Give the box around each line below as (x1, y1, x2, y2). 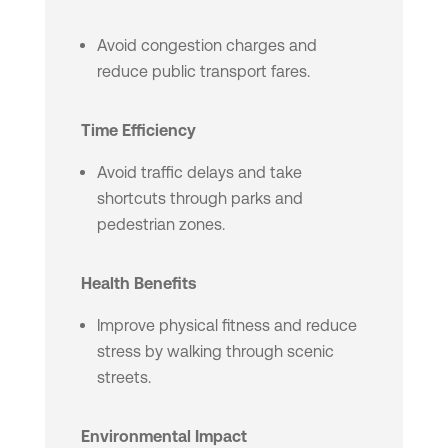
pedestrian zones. (96, 215, 225, 235)
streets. (96, 368, 151, 388)
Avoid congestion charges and (96, 36, 317, 56)
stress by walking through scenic (96, 342, 334, 362)
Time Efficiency (80, 121, 196, 141)
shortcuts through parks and (96, 189, 303, 209)
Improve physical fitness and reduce (96, 316, 357, 336)
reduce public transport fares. (96, 62, 310, 82)
